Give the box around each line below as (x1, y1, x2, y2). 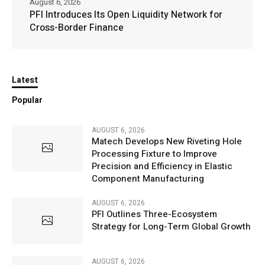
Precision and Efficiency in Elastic (92, 160, 232, 173)
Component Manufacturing (92, 172, 204, 186)
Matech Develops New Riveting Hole (92, 135, 242, 148)
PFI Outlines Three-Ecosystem (92, 208, 217, 221)
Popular (12, 94, 43, 107)
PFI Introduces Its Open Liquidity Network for (30, 8, 222, 22)
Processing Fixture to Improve (92, 147, 217, 161)
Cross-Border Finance (30, 21, 124, 35)
